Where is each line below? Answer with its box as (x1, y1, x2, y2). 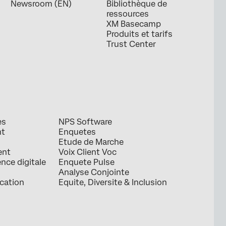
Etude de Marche (58, 137, 124, 147)
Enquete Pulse (58, 157, 115, 167)
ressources (106, 9, 149, 19)
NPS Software (58, 117, 112, 127)
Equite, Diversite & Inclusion (58, 178, 167, 188)
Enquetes (58, 127, 96, 137)
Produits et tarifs (106, 29, 173, 39)
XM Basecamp (106, 19, 161, 29)
